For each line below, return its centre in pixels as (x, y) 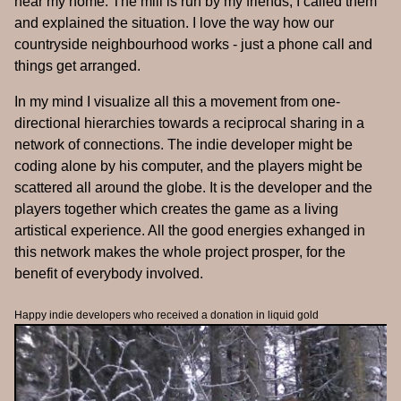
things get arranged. (77, 66)
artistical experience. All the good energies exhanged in (190, 231)
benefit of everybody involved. (109, 274)
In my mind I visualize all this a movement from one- (177, 102)
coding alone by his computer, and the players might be (188, 166)
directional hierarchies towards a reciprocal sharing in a (189, 124)
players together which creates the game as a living (176, 209)
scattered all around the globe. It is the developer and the (193, 188)
